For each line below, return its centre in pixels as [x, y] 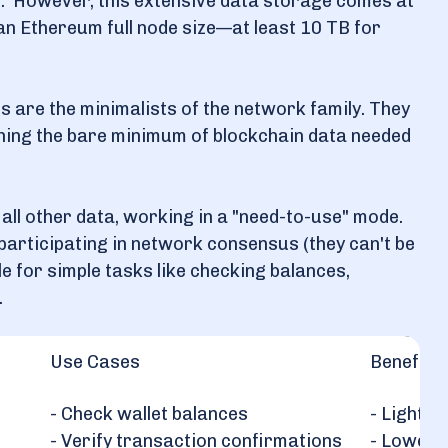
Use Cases [95, 362]
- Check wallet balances [149, 414]
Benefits [405, 362]
